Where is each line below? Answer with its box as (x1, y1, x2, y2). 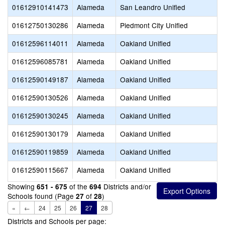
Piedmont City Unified (120, 20, 188, 30)
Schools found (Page (8, 191, 76, 201)
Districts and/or (101, 181, 151, 191)
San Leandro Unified (120, 2, 185, 12)
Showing (8, 181, 37, 191)
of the (67, 181, 89, 191)
